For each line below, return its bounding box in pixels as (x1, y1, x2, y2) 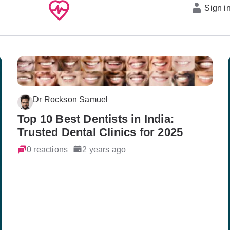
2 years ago (82, 144, 126, 154)
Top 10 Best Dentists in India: (17, 112, 174, 125)
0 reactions (27, 144, 68, 154)
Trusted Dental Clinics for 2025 (17, 125, 183, 139)
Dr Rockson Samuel (33, 94, 108, 104)
